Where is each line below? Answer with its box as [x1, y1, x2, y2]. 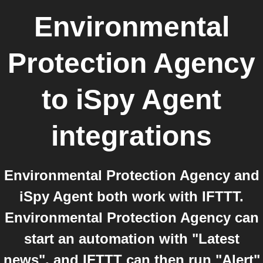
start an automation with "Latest [23, 231, 240, 247]
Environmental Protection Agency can [4, 210, 259, 225]
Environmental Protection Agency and [4, 167, 259, 183]
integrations [51, 120, 212, 151]
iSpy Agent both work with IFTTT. [19, 188, 244, 204]
